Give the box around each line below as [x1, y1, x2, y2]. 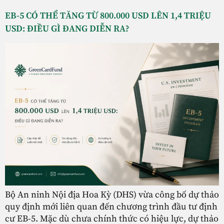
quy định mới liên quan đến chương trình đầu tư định [5, 201, 217, 213]
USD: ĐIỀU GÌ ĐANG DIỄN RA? [5, 23, 129, 35]
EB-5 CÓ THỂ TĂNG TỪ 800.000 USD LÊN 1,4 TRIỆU [5, 10, 211, 22]
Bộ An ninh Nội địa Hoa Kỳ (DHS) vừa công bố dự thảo [5, 189, 219, 201]
